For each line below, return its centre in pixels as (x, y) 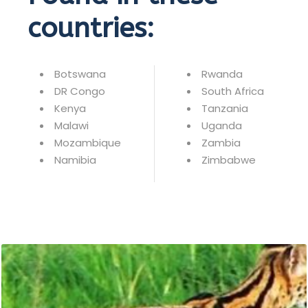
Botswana (79, 74)
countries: (91, 28)
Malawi (70, 125)
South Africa (231, 91)
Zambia (220, 143)
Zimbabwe (227, 160)
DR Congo (78, 91)
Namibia (74, 160)
